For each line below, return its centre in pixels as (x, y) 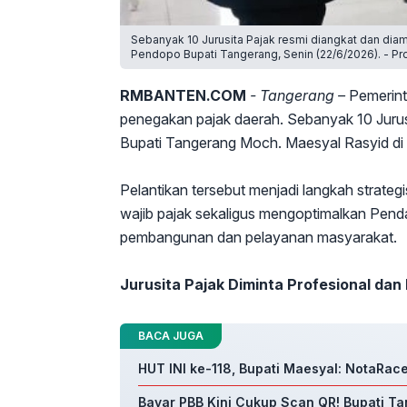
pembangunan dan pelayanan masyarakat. (258, 237)
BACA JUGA (171, 336)
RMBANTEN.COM (183, 95)
